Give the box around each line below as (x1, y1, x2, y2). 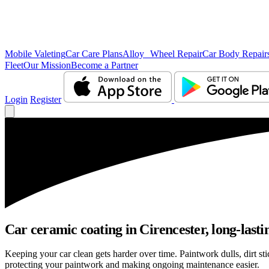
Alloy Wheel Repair (122, 49, 202, 59)
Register (30, 94, 61, 104)
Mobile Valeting (5, 49, 65, 59)
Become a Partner (71, 60, 138, 70)
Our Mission (23, 60, 71, 70)
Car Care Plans (65, 49, 122, 59)
